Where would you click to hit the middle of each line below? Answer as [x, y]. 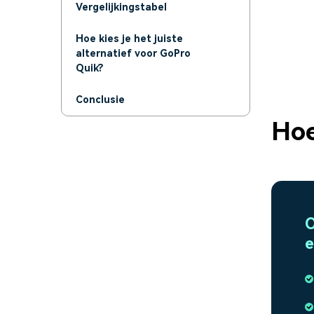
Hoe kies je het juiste [129, 39]
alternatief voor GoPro [133, 53]
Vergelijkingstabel [121, 7]
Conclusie [100, 100]
